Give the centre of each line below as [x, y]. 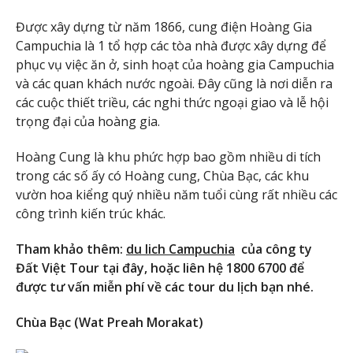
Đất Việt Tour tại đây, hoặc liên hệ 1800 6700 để [160, 268]
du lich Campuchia [180, 249]
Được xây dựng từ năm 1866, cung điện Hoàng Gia [164, 27]
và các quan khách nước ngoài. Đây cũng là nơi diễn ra [174, 84]
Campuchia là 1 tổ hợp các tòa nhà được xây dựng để [171, 46]
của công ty [273, 249]
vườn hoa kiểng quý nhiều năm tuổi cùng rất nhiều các [176, 195]
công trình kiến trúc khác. [91, 214]
